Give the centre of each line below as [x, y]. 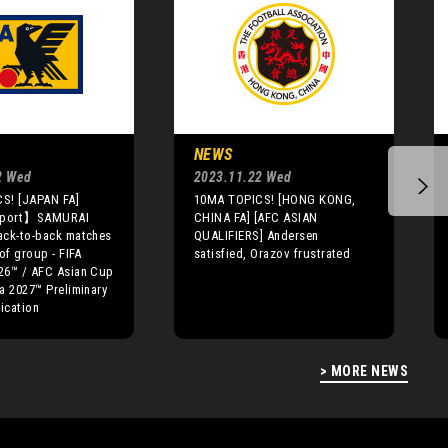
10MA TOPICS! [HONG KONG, [275, 199]
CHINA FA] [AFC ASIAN [256, 217]
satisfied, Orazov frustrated [272, 253]
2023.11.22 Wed [243, 176]
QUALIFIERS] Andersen [256, 235]
